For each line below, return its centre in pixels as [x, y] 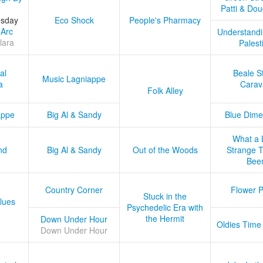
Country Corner [74, 190]
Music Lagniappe [74, 79]
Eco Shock [74, 20]
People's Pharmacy [165, 20]
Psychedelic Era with [165, 208]
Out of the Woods [165, 150]
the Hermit [165, 219]
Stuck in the [165, 196]
